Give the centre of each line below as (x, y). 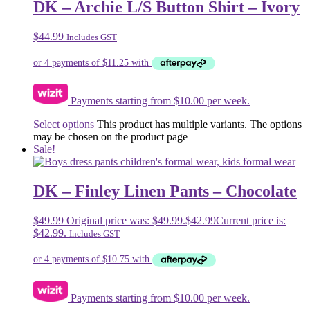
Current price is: (251, 221)
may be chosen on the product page (110, 137)
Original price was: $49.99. (126, 221)
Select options (64, 125)
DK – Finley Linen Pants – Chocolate (165, 191)
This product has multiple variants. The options (199, 125)
